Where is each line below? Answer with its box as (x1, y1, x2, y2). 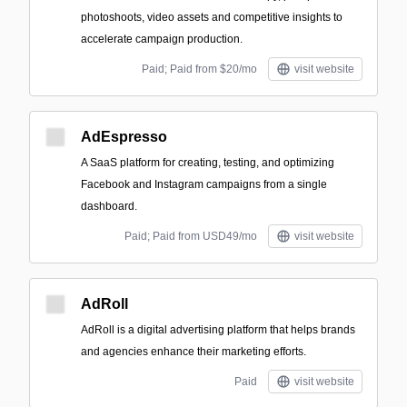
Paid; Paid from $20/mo (142, 63, 257, 75)
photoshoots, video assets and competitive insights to (81, 11, 342, 24)
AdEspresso (81, 129, 167, 144)
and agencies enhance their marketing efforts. (81, 345, 306, 358)
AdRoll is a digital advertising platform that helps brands (81, 323, 355, 336)
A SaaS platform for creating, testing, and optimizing (81, 156, 334, 169)
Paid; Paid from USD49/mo (124, 230, 257, 243)
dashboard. (81, 200, 137, 213)
